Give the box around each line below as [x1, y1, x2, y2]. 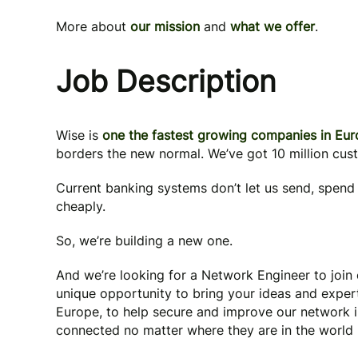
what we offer [230, 18, 315, 34]
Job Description [56, 63, 276, 99]
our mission [130, 18, 200, 34]
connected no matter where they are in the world [56, 322, 353, 338]
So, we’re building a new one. [56, 233, 233, 249]
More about [56, 18, 130, 34]
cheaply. [56, 198, 105, 214]
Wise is [56, 127, 98, 143]
